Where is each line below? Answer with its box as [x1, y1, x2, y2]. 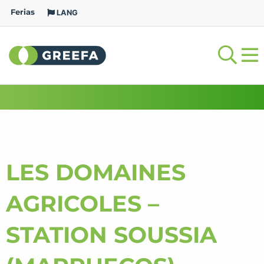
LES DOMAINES [6, 159, 186, 186]
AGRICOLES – [6, 190, 159, 217]
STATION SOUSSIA [6, 221, 217, 249]
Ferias [11, 8, 35, 17]
